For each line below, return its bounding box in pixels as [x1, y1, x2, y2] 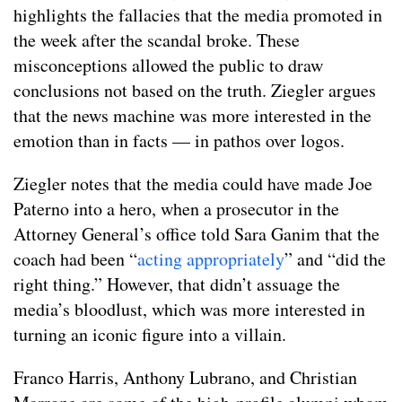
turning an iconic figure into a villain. [13, 321, 286, 346]
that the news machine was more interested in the [13, 102, 371, 127]
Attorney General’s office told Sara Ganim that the [13, 221, 380, 246]
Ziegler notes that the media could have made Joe [13, 170, 372, 196]
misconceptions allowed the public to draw [13, 52, 323, 77]
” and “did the [284, 246, 386, 271]
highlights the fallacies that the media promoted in [13, 2, 382, 27]
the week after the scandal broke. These [13, 27, 300, 52]
